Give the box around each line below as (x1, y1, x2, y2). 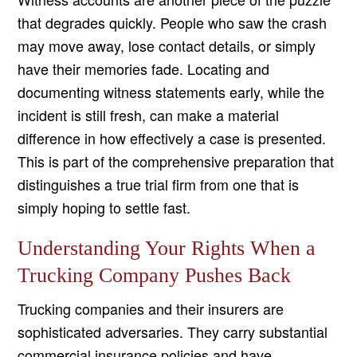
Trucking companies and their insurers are (18, 298, 284, 320)
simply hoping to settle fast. (18, 197, 191, 218)
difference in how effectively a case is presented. (18, 127, 327, 149)
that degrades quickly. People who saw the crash (18, 12, 328, 33)
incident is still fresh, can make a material (18, 104, 280, 126)
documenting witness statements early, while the (18, 81, 325, 103)
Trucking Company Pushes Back (18, 264, 292, 288)
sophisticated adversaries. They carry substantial (18, 321, 328, 343)
